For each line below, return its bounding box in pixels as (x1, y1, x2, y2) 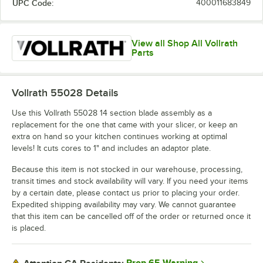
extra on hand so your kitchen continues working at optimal (12, 132, 227, 141)
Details (83, 87, 118, 99)
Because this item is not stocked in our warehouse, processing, (12, 165, 242, 174)
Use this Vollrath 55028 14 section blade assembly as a (12, 109, 212, 118)
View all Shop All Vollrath (131, 38, 238, 49)
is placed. (12, 224, 46, 233)
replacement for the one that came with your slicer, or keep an (12, 120, 238, 130)
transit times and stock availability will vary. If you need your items (12, 177, 248, 186)
